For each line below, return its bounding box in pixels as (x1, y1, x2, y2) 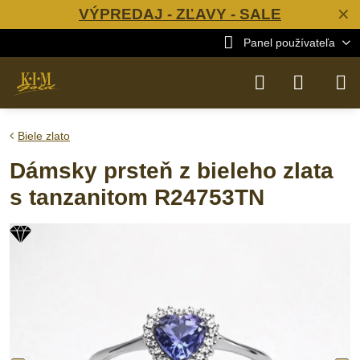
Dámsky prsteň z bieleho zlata (10, 158, 333, 183)
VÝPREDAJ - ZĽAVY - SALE (79, 6, 281, 22)
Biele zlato (18, 129, 70, 142)
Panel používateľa (243, 36, 335, 49)
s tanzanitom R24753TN (10, 185, 264, 210)
